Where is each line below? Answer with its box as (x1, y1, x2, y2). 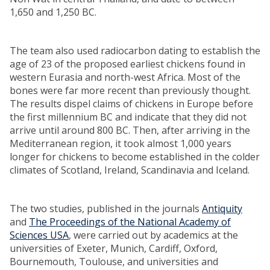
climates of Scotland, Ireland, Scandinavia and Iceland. (10, 163, 250, 177)
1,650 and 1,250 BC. (10, 5, 96, 19)
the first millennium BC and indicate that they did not (10, 110, 246, 124)
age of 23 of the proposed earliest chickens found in (10, 57, 245, 71)
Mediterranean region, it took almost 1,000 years (10, 137, 231, 151)
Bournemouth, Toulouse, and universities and (10, 255, 218, 269)
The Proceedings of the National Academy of (29, 215, 231, 229)
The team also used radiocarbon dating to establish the (10, 44, 260, 58)
